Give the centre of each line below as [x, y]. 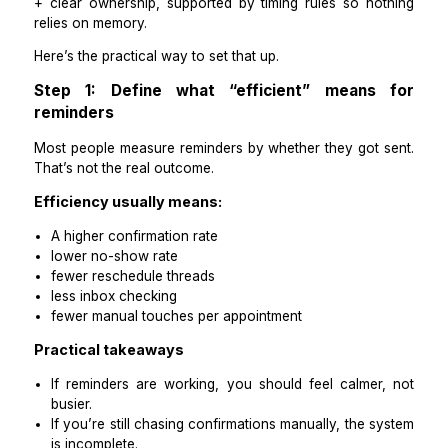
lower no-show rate [134, 380]
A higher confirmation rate [158, 356]
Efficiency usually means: [150, 316]
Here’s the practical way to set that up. [184, 145]
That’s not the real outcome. [145, 276]
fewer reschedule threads [156, 404]
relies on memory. [106, 106]
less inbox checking [134, 427]
